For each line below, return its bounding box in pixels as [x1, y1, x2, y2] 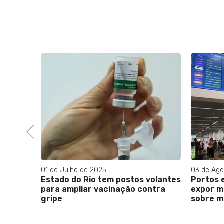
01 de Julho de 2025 [41, 166, 106, 174]
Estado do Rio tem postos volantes [41, 175, 181, 184]
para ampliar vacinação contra [41, 184, 165, 194]
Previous [26, 127, 51, 135]
